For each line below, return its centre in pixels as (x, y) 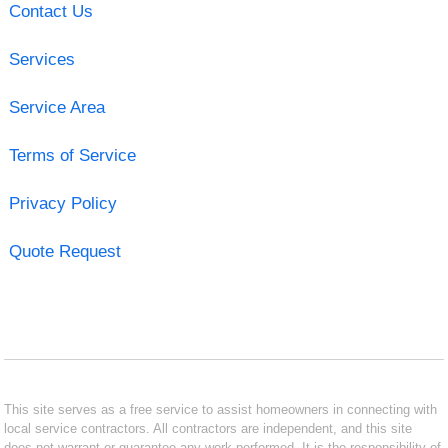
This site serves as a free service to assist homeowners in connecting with (221, 409)
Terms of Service (72, 155)
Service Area (56, 107)
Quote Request (64, 251)
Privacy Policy (62, 203)
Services (41, 59)
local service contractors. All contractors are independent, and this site (208, 428)
